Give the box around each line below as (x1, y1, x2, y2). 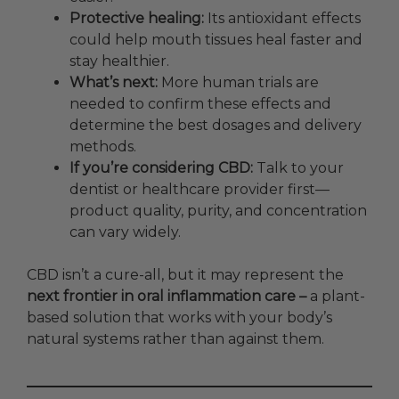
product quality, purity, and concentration (69, 202, 367, 220)
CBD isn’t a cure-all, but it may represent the (27, 266, 344, 284)
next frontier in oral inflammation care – (27, 288, 310, 305)
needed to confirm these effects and (69, 95, 331, 113)
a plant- (310, 288, 365, 305)
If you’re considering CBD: (69, 159, 253, 177)
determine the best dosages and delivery (69, 117, 362, 134)
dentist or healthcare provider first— (69, 181, 330, 199)
